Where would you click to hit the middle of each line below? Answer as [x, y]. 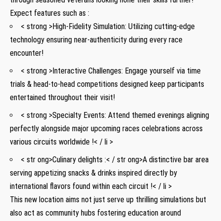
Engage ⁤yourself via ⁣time [163, 71]
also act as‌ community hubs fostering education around [95, 213]
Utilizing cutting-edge [162, 27]
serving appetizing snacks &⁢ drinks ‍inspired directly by [93, 173]
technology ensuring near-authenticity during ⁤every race [96, 40]
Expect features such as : [50, 13]
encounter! [27, 53]
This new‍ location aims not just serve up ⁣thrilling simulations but [108, 200]
